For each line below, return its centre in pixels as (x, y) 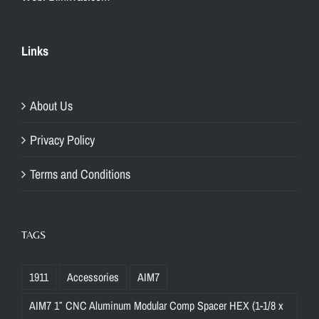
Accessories (93, 277)
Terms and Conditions (80, 174)
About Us (51, 105)
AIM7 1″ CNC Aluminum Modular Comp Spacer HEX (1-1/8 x (156, 305)
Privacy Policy (62, 140)
